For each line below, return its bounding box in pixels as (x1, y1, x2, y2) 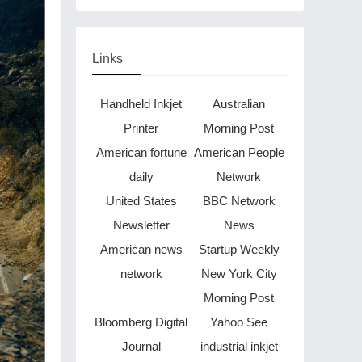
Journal (121, 339, 161, 353)
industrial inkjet (200, 339, 278, 353)
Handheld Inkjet (100, 97, 182, 111)
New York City (200, 267, 277, 280)
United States (105, 194, 177, 208)
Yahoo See (210, 315, 267, 329)
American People (193, 145, 284, 159)
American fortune (95, 145, 187, 159)
